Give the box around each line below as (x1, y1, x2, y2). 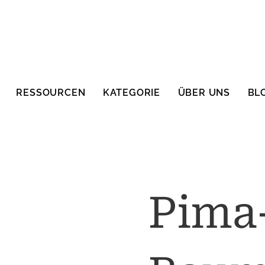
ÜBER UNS (177, 86, 231, 98)
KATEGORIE (102, 86, 161, 98)
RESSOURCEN (16, 86, 86, 98)
